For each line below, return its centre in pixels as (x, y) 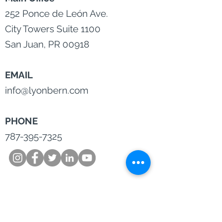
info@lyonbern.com (47, 90)
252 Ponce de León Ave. (56, 14)
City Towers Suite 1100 (53, 29)
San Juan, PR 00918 (47, 44)
